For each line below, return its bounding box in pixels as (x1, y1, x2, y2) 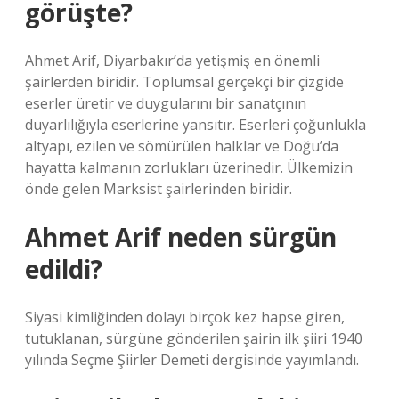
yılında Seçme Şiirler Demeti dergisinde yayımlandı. (25, 350, 359, 370)
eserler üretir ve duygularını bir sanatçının (25, 94, 306, 113)
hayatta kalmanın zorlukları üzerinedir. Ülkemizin (25, 158, 353, 177)
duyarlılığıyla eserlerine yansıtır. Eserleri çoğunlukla (25, 115, 366, 134)
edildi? (25, 252, 102, 286)
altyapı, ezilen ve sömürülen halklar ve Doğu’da (25, 136, 338, 156)
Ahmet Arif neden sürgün (25, 220, 337, 254)
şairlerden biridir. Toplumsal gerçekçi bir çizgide (25, 72, 344, 92)
